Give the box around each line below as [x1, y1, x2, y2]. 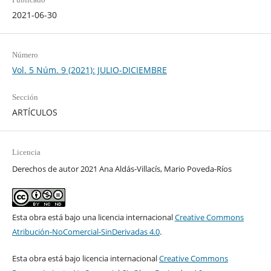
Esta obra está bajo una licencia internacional [11, 211, 175, 223]
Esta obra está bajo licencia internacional [11, 252, 159, 264]
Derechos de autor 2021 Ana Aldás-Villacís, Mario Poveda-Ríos [11, 163, 232, 174]
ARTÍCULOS [11, 106, 57, 118]
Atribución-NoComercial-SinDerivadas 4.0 [11, 226, 160, 237]
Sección [11, 92, 38, 102]
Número [11, 50, 38, 59]
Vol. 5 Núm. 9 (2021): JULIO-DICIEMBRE [11, 64, 167, 76]
